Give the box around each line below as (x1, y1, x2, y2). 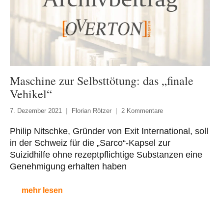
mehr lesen (22, 186, 63, 195)
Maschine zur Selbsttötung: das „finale (10, 73, 193, 89)
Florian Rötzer (72, 107, 111, 115)
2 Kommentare (121, 107, 163, 115)
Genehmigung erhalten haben (10, 162, 127, 172)
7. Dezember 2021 (10, 107, 62, 115)
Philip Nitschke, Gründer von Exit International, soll (10, 126, 208, 137)
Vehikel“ (10, 86, 52, 102)
